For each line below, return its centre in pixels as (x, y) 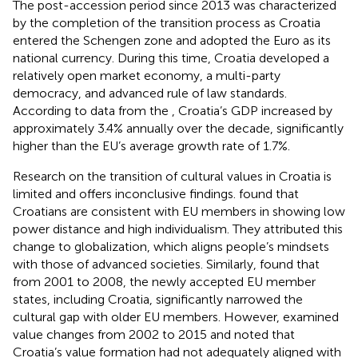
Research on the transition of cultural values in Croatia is (172, 176)
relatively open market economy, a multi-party (147, 75)
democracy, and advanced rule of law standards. (150, 93)
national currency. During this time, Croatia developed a (171, 58)
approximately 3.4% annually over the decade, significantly (178, 128)
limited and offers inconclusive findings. (126, 193)
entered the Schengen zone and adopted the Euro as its (172, 40)
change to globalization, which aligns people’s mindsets (171, 246)
